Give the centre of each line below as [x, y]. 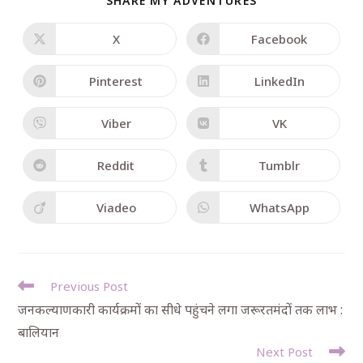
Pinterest [116, 81]
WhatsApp [279, 207]
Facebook [280, 38]
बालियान [39, 332]
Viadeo [116, 207]
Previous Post [90, 286]
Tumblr [280, 165]
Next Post [284, 352]
